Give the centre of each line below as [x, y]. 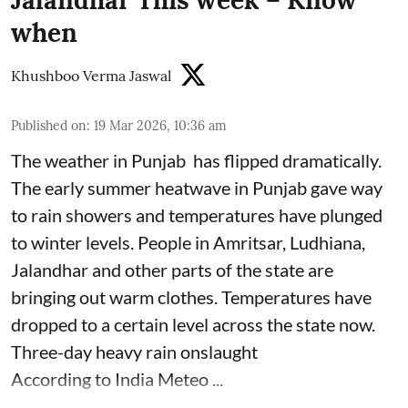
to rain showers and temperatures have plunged [197, 214]
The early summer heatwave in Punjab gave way [197, 187]
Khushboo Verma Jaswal [91, 75]
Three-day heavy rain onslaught [134, 351]
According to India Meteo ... [117, 378]
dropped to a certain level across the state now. [193, 324]
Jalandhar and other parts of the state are [172, 269]
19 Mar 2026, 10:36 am [160, 125]
